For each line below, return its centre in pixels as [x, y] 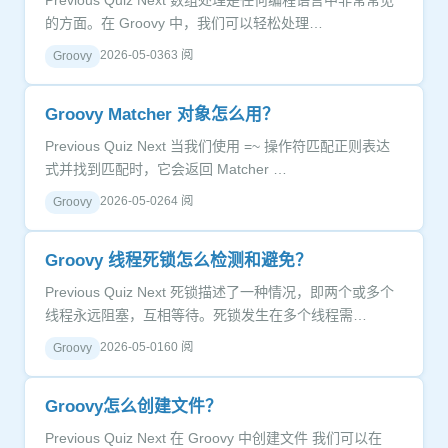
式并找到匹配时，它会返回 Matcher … [166, 169]
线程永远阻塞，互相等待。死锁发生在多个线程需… [206, 315]
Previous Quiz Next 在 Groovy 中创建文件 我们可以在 [74, 438]
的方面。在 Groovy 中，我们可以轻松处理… [184, 23]
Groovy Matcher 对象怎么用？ [162, 114]
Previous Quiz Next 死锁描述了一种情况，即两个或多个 [74, 292]
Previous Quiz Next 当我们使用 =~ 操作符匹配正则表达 [74, 146]
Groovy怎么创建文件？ [133, 406]
